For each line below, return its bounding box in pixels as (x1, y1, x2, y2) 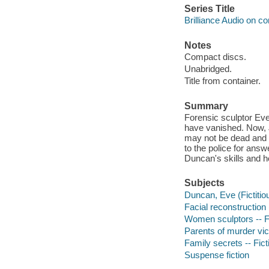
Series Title (184, 3, 235, 14)
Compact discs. (184, 52, 246, 62)
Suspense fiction (184, 250, 249, 261)
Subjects (184, 178, 225, 189)
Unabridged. (184, 64, 232, 74)
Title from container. (184, 76, 261, 86)
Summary (184, 100, 228, 111)
